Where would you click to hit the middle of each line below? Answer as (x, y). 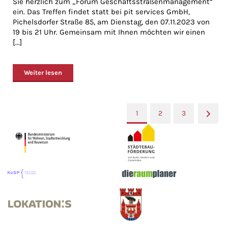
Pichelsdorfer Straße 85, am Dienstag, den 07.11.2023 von (111, 22)
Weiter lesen (43, 73)
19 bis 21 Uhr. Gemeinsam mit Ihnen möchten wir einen (109, 32)
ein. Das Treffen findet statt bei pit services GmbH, (101, 12)
